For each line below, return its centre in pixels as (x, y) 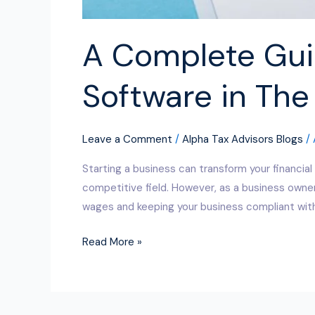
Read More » (112, 242)
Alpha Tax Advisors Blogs (243, 139)
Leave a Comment (127, 139)
